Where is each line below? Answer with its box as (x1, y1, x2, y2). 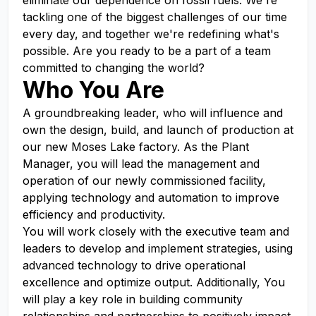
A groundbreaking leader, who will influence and (23, 106, 283, 120)
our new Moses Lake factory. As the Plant (23, 140, 249, 154)
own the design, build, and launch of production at (23, 123, 293, 137)
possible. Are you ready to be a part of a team (23, 44, 271, 58)
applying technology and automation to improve (23, 190, 279, 205)
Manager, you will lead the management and (23, 157, 260, 171)
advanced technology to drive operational (23, 258, 245, 272)
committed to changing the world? (23, 61, 205, 75)
